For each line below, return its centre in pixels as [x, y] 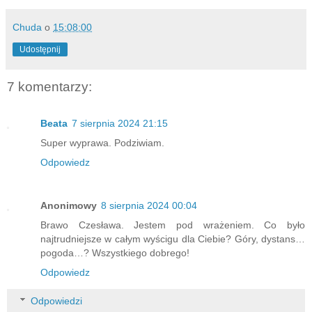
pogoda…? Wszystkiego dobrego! [115, 252]
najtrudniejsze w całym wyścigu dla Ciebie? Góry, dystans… [173, 239]
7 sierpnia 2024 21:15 [120, 123]
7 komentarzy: [49, 87]
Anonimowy [69, 205]
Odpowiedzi [57, 301]
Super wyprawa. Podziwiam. [102, 142]
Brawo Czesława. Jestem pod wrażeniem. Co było [173, 225]
